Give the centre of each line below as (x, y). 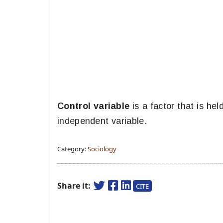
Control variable (95, 106)
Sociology (102, 149)
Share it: (75, 186)
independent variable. (102, 121)
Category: (72, 149)
